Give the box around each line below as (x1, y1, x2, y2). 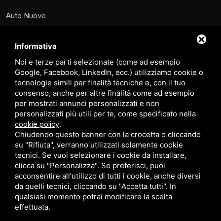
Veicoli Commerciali (6, 117, 73, 127)
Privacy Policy (6, 188, 54, 198)
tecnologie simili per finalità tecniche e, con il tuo (15, 78, 185, 87)
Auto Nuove (6, 11, 46, 21)
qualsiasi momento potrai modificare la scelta (15, 192, 172, 201)
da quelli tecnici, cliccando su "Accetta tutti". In (15, 182, 176, 191)
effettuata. (15, 202, 50, 212)
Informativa (15, 41, 57, 51)
